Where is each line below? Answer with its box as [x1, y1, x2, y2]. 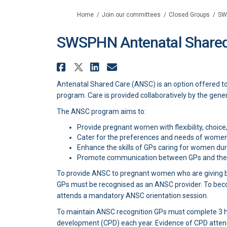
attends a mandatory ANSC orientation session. [57, 191, 208, 200]
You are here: [56, 10, 93, 18]
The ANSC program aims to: [57, 107, 146, 116]
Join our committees [102, 11, 161, 18]
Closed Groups [169, 11, 210, 18]
